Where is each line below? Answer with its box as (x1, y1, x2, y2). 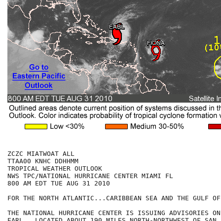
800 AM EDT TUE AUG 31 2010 (7, 180, 110, 187)
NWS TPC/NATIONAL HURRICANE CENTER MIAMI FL (7, 172, 173, 180)
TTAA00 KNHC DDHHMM (7, 157, 78, 165)
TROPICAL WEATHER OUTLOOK (7, 165, 102, 173)
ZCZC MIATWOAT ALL (7, 150, 74, 158)
